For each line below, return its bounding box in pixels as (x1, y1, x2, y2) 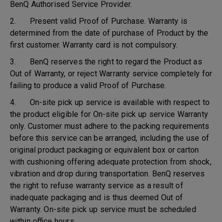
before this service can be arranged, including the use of (10, 133, 210, 143)
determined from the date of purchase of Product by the (10, 28, 208, 38)
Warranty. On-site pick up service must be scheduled (10, 205, 196, 214)
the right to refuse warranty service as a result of (10, 181, 183, 190)
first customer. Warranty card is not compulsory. (10, 40, 177, 50)
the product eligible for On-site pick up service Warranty (10, 110, 208, 119)
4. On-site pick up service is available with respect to (10, 98, 210, 107)
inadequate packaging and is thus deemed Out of (10, 193, 183, 202)
